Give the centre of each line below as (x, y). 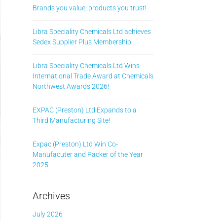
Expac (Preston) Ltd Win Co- (75, 144)
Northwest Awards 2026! (71, 86)
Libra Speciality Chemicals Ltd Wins (86, 66)
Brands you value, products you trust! (90, 8)
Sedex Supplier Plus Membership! (83, 42)
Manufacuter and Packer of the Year (88, 154)
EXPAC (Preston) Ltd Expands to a (85, 110)
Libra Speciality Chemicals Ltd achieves (92, 32)
